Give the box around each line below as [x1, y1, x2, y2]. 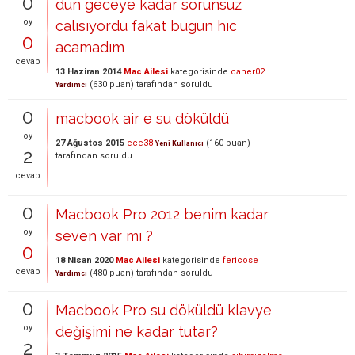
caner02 [231, 67, 265, 78]
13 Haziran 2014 [55, 67, 121, 78]
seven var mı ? [55, 227, 153, 245]
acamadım [55, 39, 124, 56]
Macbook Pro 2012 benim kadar [55, 206, 269, 223]
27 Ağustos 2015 [55, 138, 124, 149]
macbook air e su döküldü [55, 110, 229, 128]
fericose [223, 255, 258, 266]
